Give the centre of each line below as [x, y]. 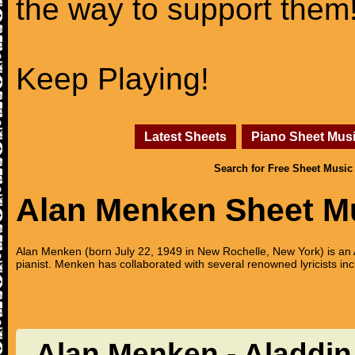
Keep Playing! [113, 79]
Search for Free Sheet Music [283, 168]
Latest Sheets [185, 136]
